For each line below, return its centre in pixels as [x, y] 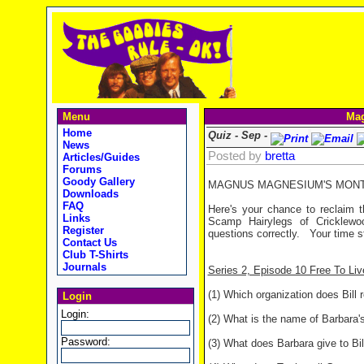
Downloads [89, 194]
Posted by [236, 156]
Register [81, 230]
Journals [82, 267]
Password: [85, 342]
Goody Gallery [97, 182]
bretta [279, 156]
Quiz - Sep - [239, 135]
